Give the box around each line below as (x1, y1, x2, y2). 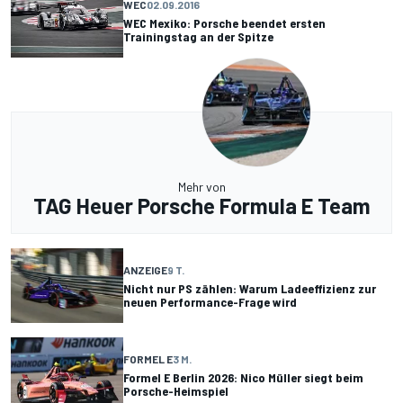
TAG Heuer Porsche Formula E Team (32, 193, 371, 219)
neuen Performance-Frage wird (123, 293, 297, 309)
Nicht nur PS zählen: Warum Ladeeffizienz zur (123, 280, 376, 296)
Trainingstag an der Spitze (123, 28, 273, 44)
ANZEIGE (123, 263, 167, 276)
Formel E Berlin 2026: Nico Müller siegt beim (123, 370, 363, 386)
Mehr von (177, 179, 226, 195)
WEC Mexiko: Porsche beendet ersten (123, 14, 326, 31)
